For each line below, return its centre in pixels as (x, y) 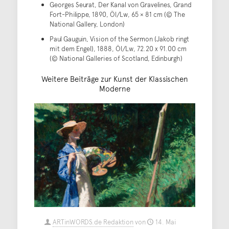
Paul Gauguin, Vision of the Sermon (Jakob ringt (119, 39)
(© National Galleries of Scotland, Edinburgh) (116, 59)
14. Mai (166, 222)
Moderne (114, 88)
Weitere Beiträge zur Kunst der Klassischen (114, 79)
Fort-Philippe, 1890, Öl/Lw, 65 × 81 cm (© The (117, 15)
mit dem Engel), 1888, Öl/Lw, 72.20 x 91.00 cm (118, 49)
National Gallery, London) (87, 24)
